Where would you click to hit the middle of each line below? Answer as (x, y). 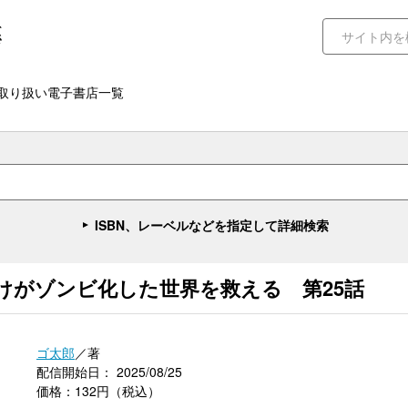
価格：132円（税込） (98, 391)
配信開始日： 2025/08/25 (109, 372)
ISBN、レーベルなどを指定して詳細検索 (212, 225)
